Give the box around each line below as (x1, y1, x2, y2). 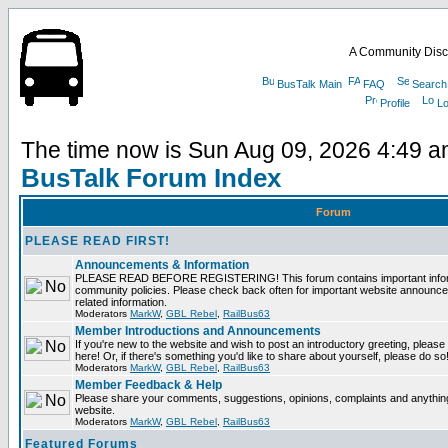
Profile (380, 97, 410, 109)
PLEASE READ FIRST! (25, 234, 170, 248)
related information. (75, 296, 167, 308)
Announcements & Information (75, 258, 249, 272)
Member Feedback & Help (75, 378, 222, 392)
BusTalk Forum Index (21, 164, 281, 192)
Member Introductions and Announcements (75, 324, 321, 338)
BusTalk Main (276, 78, 342, 90)
